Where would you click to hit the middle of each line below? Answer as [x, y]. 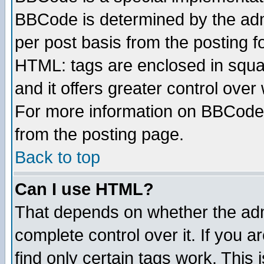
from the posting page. [99, 134]
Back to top [57, 157]
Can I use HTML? [84, 189]
